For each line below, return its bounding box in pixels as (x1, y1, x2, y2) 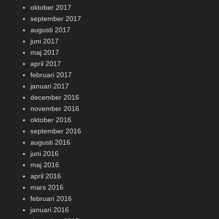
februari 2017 (30, 71, 72, 79)
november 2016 (30, 105, 79, 112)
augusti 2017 (30, 26, 70, 34)
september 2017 (30, 15, 81, 22)
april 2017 (30, 60, 61, 67)
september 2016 (30, 127, 81, 135)
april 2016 (30, 172, 61, 180)
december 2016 (30, 93, 79, 101)
